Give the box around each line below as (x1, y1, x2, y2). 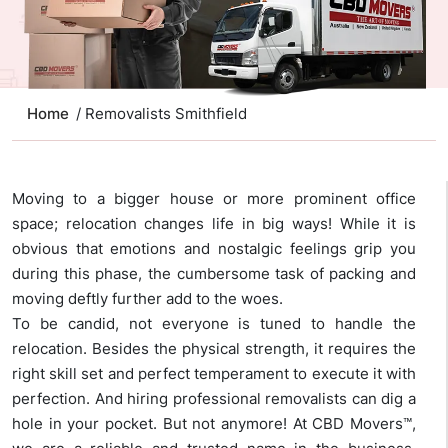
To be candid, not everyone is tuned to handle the (12, 314, 416, 334)
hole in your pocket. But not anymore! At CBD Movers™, (12, 414, 416, 434)
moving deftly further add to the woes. (12, 289, 283, 309)
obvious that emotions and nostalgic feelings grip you (12, 239, 416, 259)
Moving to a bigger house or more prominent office (12, 189, 416, 209)
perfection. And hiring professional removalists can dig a (12, 389, 416, 409)
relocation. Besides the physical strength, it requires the (12, 339, 416, 359)
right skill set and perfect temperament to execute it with (12, 364, 416, 384)
